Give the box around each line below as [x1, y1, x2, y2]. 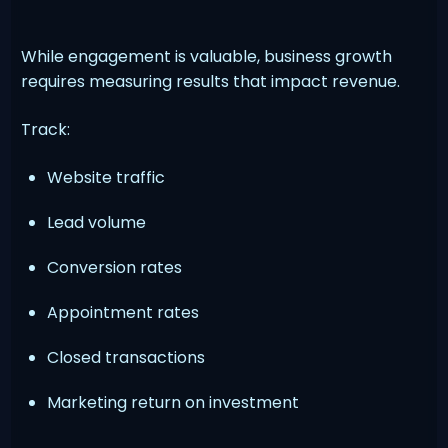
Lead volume [47, 210, 147, 234]
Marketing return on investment [47, 390, 300, 414]
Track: [21, 117, 71, 141]
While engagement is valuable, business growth [21, 44, 393, 68]
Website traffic [47, 165, 166, 189]
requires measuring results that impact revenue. [21, 69, 401, 93]
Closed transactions [47, 345, 206, 369]
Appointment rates [47, 300, 200, 324]
